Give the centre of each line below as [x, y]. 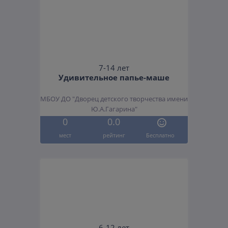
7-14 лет [114, 68]
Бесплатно [161, 135]
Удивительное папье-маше [114, 78]
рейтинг [114, 135]
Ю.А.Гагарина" [114, 109]
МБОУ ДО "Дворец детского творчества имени [114, 99]
